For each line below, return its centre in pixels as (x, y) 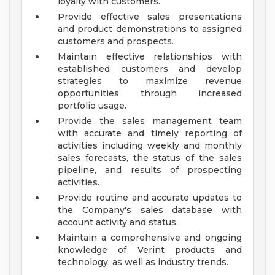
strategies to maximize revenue (150, 81)
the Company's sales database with (150, 210)
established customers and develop (150, 69)
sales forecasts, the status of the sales (150, 158)
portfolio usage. (92, 106)
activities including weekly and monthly (150, 146)
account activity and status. (118, 223)
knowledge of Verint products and (150, 250)
